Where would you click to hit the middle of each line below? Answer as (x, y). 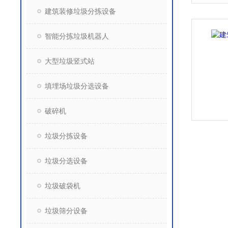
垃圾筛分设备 (66, 211)
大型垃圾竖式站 (70, 61)
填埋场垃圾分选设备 (77, 86)
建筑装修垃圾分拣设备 (80, 11)
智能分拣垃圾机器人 (77, 36)
